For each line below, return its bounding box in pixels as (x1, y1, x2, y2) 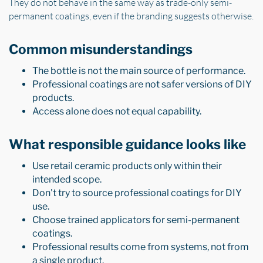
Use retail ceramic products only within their (32, 160, 222, 172)
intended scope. (32, 174, 102, 186)
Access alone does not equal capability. (32, 106, 201, 117)
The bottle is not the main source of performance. (32, 65, 245, 77)
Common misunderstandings (9, 41, 193, 58)
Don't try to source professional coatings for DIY (32, 187, 242, 199)
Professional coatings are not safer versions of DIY (32, 79, 252, 90)
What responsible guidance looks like (9, 136, 246, 153)
